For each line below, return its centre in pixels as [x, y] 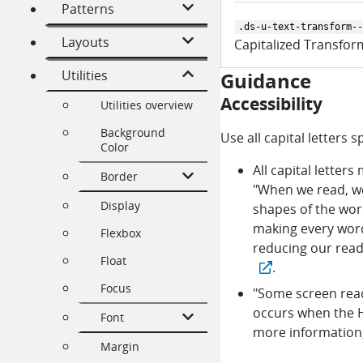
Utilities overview [147, 105]
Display [120, 206]
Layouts [85, 43]
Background [133, 133]
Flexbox [121, 233]
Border [119, 177]
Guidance [266, 81]
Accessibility [271, 104]
